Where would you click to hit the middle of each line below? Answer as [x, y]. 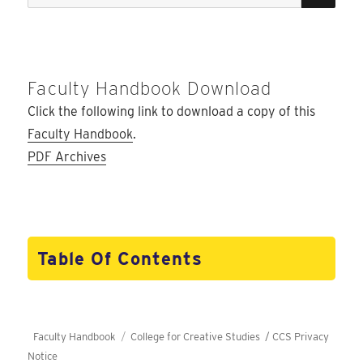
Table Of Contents [120, 259]
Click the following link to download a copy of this [172, 112]
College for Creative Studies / [201, 337]
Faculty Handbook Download [150, 89]
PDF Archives [67, 157]
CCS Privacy [300, 337]
